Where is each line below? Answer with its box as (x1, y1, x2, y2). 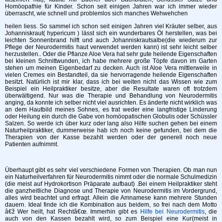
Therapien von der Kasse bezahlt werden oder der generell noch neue (5, 133, 217, 141)
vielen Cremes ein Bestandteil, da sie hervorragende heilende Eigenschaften (5, 71, 217, 78)
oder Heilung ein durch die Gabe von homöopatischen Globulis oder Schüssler (5, 112, 217, 120)
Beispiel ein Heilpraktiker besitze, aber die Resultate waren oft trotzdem (5, 85, 217, 92)
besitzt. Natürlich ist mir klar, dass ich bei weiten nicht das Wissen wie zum (5, 78, 217, 85)
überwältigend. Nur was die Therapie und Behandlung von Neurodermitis (5, 92, 217, 99)
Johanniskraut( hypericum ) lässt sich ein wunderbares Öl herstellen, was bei (5, 29, 217, 37)
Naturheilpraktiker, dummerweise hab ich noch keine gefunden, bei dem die (5, 126, 217, 134)
